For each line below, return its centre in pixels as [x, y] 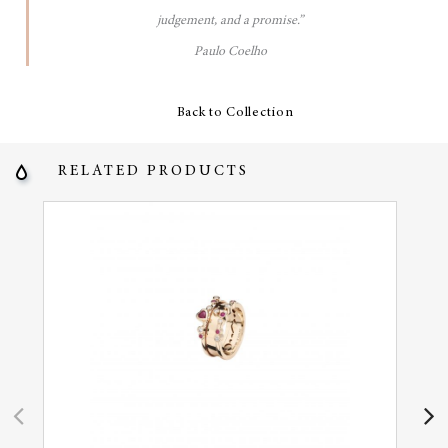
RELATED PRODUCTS [154, 172]
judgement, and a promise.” [230, 21]
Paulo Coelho [230, 52]
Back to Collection [224, 113]
